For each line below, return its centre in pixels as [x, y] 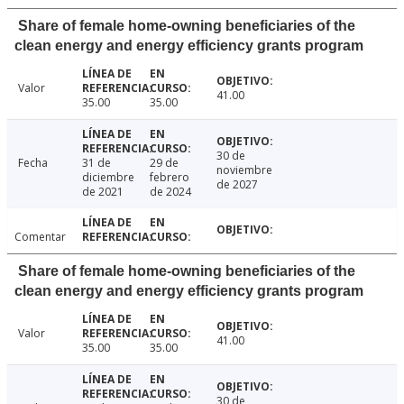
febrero [169, 178]
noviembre [245, 170]
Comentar [40, 237]
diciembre [108, 178]
